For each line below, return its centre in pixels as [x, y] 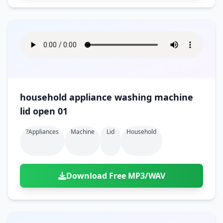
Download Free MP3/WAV [115, 176]
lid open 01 [44, 111]
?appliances [42, 132]
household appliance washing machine [107, 97]
